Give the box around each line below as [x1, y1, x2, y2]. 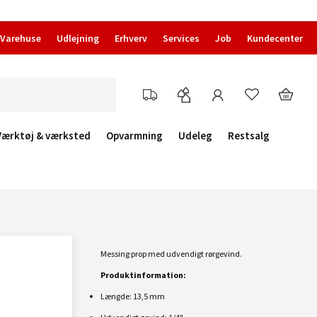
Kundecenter [247, 32, 303, 45]
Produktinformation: [100, 270, 186, 280]
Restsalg [228, 129, 270, 142]
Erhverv [115, 32, 147, 45]
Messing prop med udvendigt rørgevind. [100, 248, 242, 259]
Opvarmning [106, 129, 163, 142]
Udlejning [57, 32, 99, 45]
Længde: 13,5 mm [100, 291, 165, 301]
